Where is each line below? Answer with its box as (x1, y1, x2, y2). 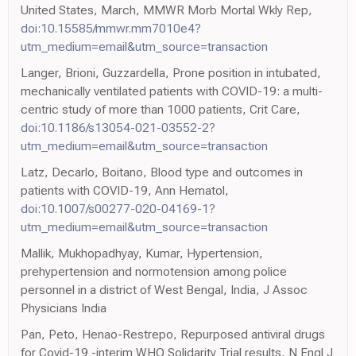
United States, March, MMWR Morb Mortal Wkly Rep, (21, 2, 312, 17)
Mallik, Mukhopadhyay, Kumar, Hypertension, (21, 245, 263, 261)
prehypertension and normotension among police (21, 263, 287, 279)
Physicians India (21, 300, 106, 315)
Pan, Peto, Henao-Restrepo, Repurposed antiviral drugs (21, 326, 325, 342)
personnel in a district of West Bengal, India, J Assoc (21, 281, 308, 297)
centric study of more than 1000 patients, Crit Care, (21, 101, 300, 117)
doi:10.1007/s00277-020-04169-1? (21, 200, 215, 216)
